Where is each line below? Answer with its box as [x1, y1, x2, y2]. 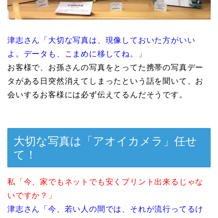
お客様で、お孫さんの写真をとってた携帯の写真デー [7, 63, 204, 72]
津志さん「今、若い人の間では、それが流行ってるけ [7, 205, 204, 214]
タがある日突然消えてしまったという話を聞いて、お [7, 76, 204, 85]
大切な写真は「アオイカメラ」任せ [14, 135, 197, 148]
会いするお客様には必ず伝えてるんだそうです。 [7, 90, 187, 99]
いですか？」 [7, 191, 56, 200]
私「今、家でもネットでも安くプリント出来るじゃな [7, 178, 204, 186]
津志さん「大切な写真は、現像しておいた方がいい [7, 36, 196, 44]
